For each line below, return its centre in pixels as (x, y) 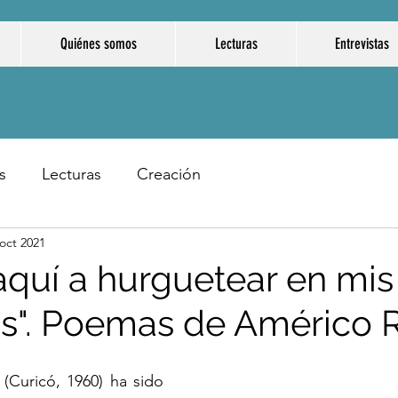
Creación (169, 174)
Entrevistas (362, 44)
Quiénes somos (98, 44)
